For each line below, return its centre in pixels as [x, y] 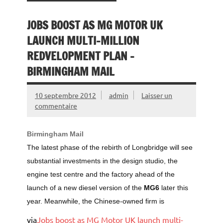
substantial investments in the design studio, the [102, 161]
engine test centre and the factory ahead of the [101, 174]
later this [174, 188]
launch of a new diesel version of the [85, 188]
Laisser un [157, 95]
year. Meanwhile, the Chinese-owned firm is [96, 201]
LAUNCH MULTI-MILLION [83, 40]
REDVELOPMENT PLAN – [81, 56]
